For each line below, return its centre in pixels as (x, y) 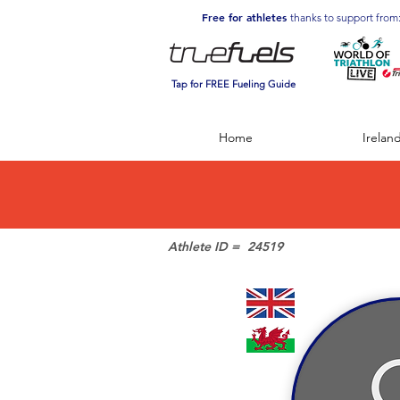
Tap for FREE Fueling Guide (233, 84)
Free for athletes (246, 17)
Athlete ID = (204, 246)
